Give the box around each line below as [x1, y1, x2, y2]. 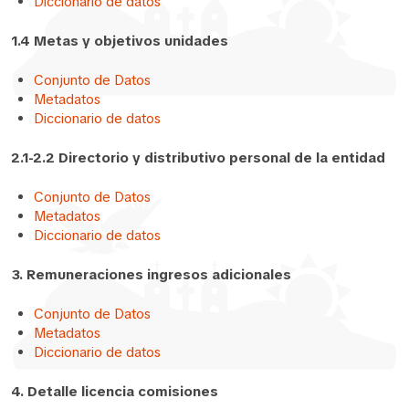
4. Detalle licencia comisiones [11, 382, 218, 401]
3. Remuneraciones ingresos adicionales [11, 265, 291, 284]
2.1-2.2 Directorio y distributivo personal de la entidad [11, 148, 385, 167]
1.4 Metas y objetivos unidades [11, 31, 228, 50]
